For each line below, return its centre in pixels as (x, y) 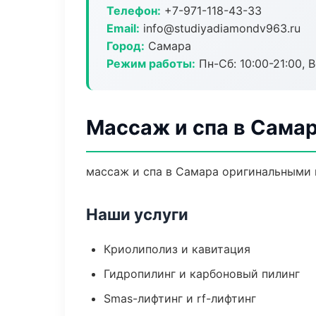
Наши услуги (137, 214)
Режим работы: (151, 63)
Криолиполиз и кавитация (177, 249)
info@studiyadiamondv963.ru (220, 28)
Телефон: (134, 11)
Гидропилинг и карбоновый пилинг (202, 274)
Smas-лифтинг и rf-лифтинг (180, 298)
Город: (126, 46)
